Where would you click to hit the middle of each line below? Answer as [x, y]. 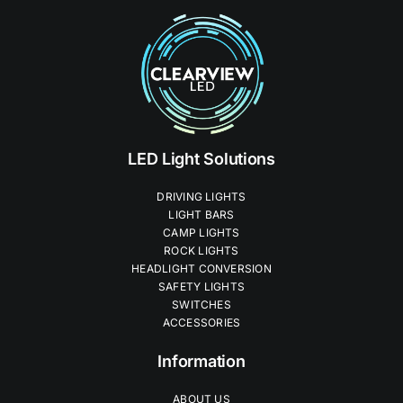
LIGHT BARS [201, 215]
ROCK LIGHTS [201, 251]
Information [201, 362]
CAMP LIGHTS [201, 233]
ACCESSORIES [201, 323]
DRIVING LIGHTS [201, 197]
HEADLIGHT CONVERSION [201, 269]
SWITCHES [201, 305]
